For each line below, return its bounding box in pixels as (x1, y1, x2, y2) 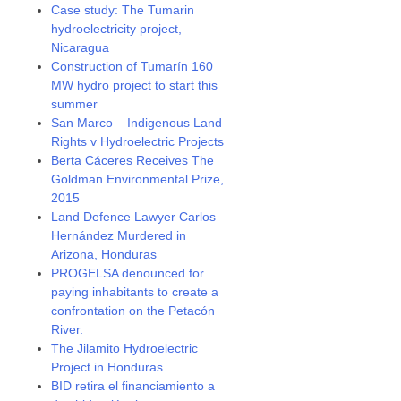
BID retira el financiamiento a (51, 379, 216, 393)
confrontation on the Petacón (51, 303, 216, 318)
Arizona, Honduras (51, 247, 158, 261)
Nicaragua (51, 40, 110, 55)
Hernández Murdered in (51, 228, 187, 243)
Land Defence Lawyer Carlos (51, 209, 217, 224)
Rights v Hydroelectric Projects (51, 134, 225, 149)
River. (51, 322, 84, 337)
